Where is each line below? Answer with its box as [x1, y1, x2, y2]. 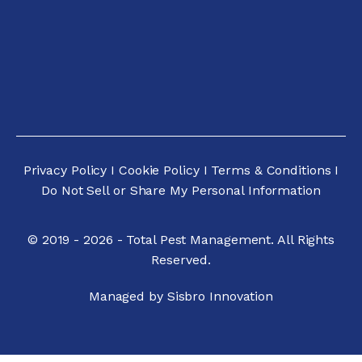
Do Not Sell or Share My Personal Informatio [41, 183, 313, 198]
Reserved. [151, 252, 211, 267]
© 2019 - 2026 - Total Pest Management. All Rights [27, 232, 335, 247]
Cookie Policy [118, 162, 200, 178]
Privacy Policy [23, 162, 112, 178]
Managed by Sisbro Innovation [88, 288, 274, 304]
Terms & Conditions [211, 162, 331, 178]
